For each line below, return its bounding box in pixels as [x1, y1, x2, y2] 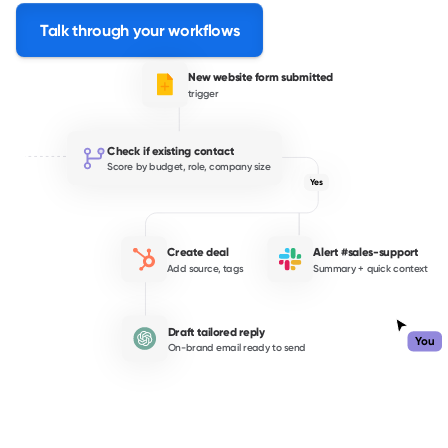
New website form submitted [187, 70, 334, 84]
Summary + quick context [313, 261, 428, 275]
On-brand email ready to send [167, 341, 306, 354]
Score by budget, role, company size [107, 160, 271, 173]
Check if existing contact [107, 144, 234, 158]
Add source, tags [167, 261, 243, 275]
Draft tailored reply [167, 324, 265, 339]
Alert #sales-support [313, 245, 419, 259]
